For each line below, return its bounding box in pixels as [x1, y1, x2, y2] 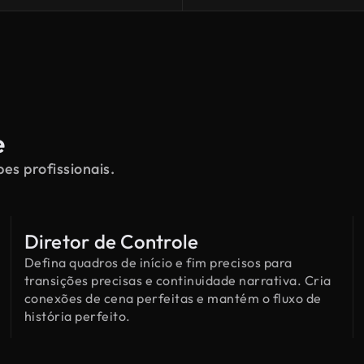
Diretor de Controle [24, 229, 199, 253]
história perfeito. [24, 308, 131, 324]
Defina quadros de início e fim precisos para [24, 254, 292, 271]
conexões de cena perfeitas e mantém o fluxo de [24, 290, 322, 306]
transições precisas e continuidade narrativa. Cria [24, 272, 331, 288]
